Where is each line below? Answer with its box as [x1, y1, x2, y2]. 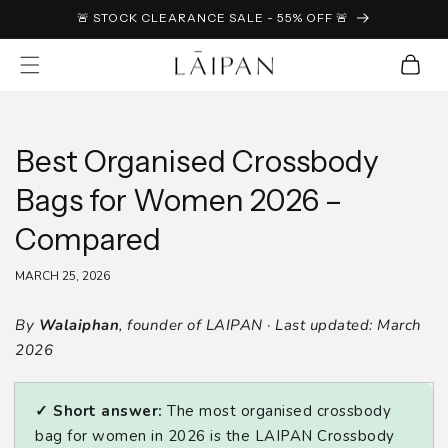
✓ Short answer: [35, 400, 163, 421]
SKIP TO [21, 3, 86, 24]
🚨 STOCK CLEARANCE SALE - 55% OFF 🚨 [76, 10, 349, 25]
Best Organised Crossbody [15, 142, 379, 180]
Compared [15, 220, 161, 258]
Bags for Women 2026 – [15, 181, 342, 219]
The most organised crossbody [162, 400, 391, 421]
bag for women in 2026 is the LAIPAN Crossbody [35, 425, 395, 446]
